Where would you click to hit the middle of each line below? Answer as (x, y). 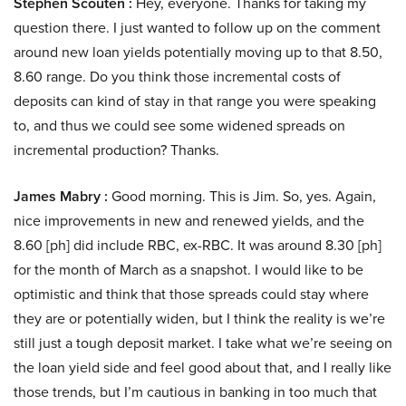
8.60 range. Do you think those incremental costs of (177, 77)
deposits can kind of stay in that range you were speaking (195, 101)
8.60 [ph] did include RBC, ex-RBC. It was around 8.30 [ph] (198, 246)
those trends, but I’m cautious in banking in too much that (195, 392)
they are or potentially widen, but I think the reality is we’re (199, 319)
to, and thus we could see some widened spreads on (179, 126)
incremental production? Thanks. (116, 150)
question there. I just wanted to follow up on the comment (197, 28)
